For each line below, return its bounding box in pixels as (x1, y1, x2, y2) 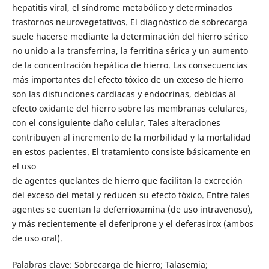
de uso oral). (11, 232, 62, 244)
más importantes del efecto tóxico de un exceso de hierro (11, 73, 243, 85)
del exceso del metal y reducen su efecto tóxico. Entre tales (11, 189, 250, 201)
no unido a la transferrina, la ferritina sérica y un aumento (11, 44, 248, 56)
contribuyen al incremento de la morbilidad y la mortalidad (11, 131, 251, 143)
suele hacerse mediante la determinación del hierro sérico (11, 30, 248, 42)
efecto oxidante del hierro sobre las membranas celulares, (11, 102, 247, 114)
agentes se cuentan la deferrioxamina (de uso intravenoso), (11, 203, 253, 215)
